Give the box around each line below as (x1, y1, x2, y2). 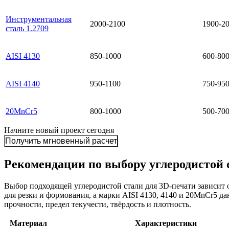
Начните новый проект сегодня (4, 126, 114, 135)
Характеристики (135, 219, 197, 228)
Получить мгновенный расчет (5, 136, 117, 146)
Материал (9, 219, 47, 228)
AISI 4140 (6, 79, 40, 88)
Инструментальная (6, 15, 72, 24)
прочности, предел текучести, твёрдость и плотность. (4, 200, 191, 209)
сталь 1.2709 (6, 24, 49, 33)
